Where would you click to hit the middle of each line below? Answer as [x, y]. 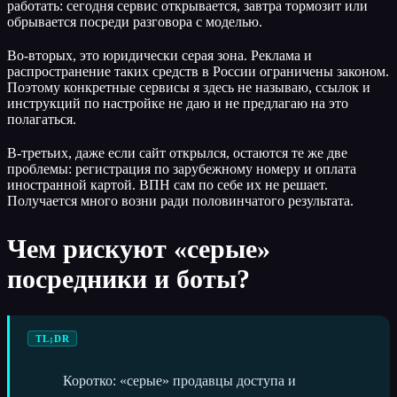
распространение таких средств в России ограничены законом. [198, 71]
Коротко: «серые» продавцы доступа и [179, 380]
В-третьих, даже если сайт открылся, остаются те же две [177, 152]
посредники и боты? [128, 278]
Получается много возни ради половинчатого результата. [180, 200]
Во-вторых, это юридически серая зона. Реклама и [160, 55]
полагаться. [42, 119]
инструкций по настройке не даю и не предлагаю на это [178, 103]
